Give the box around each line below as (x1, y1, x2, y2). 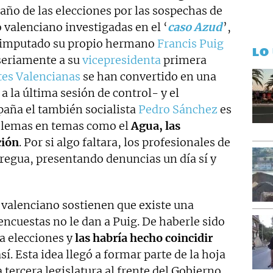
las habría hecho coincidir (75, 231, 213, 245)
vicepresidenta (82, 53, 161, 67)
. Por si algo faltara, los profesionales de (19, 135, 230, 149)
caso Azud (168, 20, 222, 34)
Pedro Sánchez (138, 102, 218, 116)
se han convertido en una (80, 69, 216, 83)
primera (161, 53, 207, 67)
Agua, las (131, 119, 180, 133)
